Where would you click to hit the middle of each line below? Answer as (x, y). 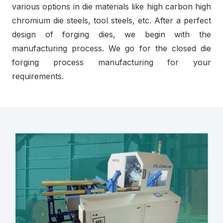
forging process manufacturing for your (111, 62)
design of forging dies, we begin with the (111, 34)
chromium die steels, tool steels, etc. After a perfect (111, 20)
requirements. (38, 76)
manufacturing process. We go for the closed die (111, 48)
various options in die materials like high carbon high (111, 6)
